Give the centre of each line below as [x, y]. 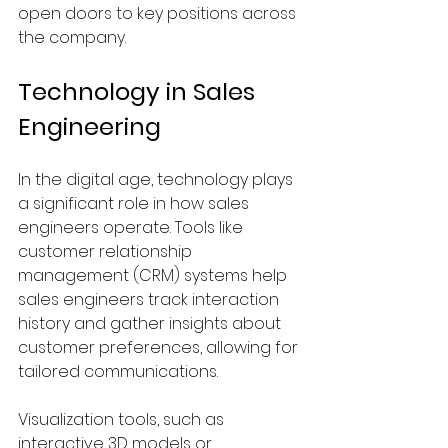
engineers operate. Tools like [132, 227]
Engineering [89, 126]
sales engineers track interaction [150, 299]
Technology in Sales [139, 91]
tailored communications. [118, 371]
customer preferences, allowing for [160, 347]
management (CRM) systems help [154, 275]
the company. [72, 37]
